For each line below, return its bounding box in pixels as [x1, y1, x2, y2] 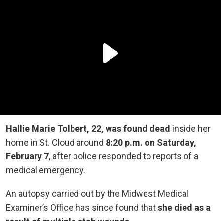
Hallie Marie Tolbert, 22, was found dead [6, 123, 170, 134]
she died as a [158, 202, 211, 213]
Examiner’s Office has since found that [6, 202, 158, 213]
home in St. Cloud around [6, 137, 106, 147]
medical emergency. [6, 164, 87, 175]
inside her [170, 123, 211, 134]
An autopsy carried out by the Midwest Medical [6, 188, 188, 199]
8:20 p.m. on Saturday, [106, 137, 196, 147]
